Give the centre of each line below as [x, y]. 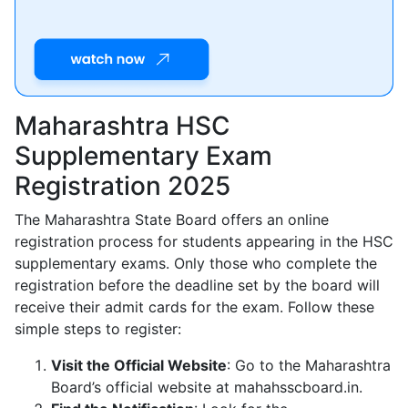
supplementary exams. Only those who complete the [196, 264]
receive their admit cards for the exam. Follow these [194, 307]
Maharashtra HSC [122, 126]
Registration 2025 [122, 186]
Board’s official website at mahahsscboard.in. [207, 388]
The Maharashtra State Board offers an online [172, 220]
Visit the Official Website [139, 366]
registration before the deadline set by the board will [197, 286]
